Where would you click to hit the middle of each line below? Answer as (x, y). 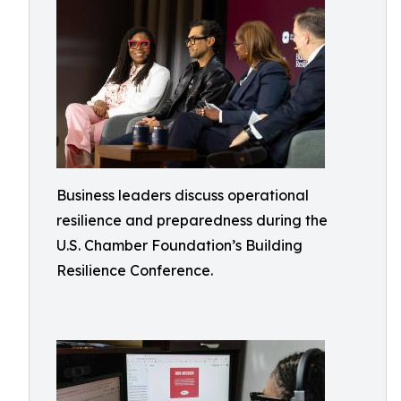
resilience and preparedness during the (192, 220)
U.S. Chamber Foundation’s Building (179, 245)
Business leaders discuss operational (183, 195)
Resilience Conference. (135, 270)
